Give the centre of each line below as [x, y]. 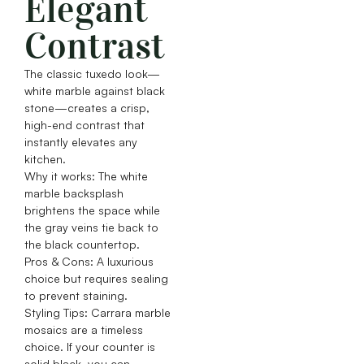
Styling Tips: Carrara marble [97, 313]
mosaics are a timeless [84, 330]
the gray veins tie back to [91, 227]
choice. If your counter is [90, 347]
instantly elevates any [81, 142]
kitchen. [45, 159]
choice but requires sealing [96, 279]
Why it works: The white [86, 176]
